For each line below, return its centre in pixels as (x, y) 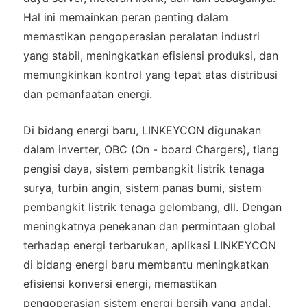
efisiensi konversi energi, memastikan (120, 284)
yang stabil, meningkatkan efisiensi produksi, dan (150, 56)
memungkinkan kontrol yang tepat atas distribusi (150, 75)
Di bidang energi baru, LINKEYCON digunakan (142, 131)
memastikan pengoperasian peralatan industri (141, 37)
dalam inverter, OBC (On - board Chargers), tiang (151, 150)
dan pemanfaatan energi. (87, 94)
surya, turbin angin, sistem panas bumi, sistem (142, 188)
